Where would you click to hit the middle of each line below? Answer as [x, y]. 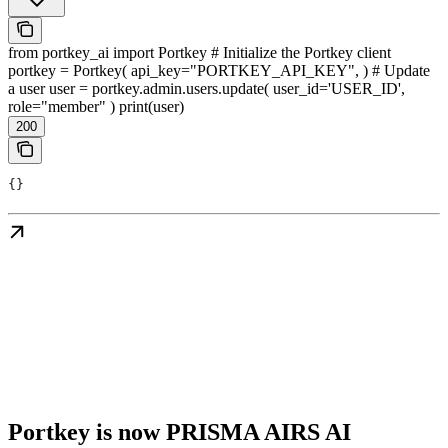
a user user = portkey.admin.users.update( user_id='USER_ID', [206, 89]
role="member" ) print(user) [96, 107]
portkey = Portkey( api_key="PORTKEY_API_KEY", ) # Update [219, 71]
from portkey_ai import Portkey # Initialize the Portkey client [199, 53]
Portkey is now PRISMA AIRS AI [179, 431]
